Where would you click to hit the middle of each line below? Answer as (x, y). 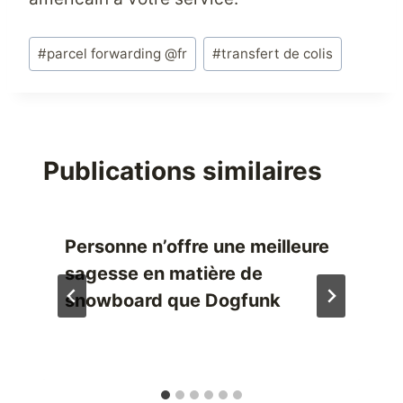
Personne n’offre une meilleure (197, 247)
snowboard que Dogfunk (173, 301)
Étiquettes (69, 42)
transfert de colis (277, 53)
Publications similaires (183, 171)
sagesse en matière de (164, 274)
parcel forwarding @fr (117, 53)
